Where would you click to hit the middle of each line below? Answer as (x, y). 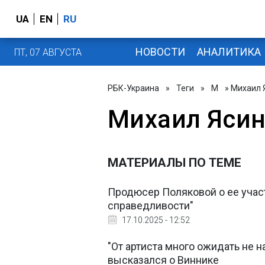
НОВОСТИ (160, 51)
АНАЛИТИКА (229, 51)
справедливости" (151, 206)
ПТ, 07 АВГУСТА (48, 52)
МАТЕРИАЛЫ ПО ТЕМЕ (174, 163)
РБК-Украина (133, 88)
